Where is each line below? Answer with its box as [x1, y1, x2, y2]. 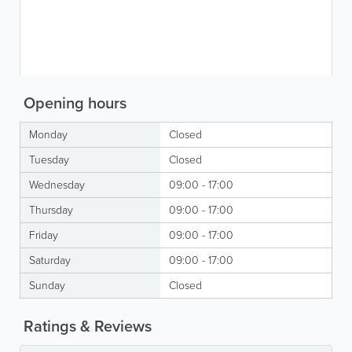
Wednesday [29, 177, 85, 193]
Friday [29, 227, 58, 244]
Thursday [29, 202, 73, 218]
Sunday [29, 277, 65, 294]
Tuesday [29, 152, 69, 168]
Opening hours [20, 91, 126, 115]
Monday [29, 126, 68, 143]
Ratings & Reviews [20, 314, 152, 338]
